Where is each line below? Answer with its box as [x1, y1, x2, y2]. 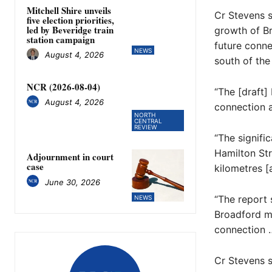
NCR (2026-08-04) [27, 80, 100, 93]
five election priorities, [27, 13, 114, 27]
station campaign [27, 32, 95, 46]
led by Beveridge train [27, 22, 114, 36]
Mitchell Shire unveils [27, 3, 111, 17]
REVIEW [134, 123, 157, 131]
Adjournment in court [27, 150, 114, 164]
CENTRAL [134, 117, 163, 125]
